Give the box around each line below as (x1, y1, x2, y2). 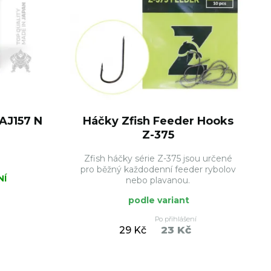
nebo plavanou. (126, 175, 191, 186)
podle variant (128, 195, 189, 206)
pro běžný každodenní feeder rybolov (80, 164, 236, 175)
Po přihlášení (155, 215, 197, 223)
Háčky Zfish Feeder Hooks (82, 114, 233, 128)
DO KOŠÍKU (166, 253, 217, 264)
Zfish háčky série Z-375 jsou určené (83, 153, 232, 164)
